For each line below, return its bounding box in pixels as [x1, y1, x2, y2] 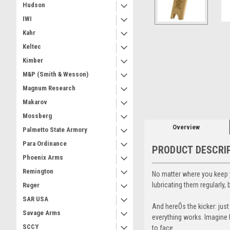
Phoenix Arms [23, 154, 63, 161]
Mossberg [23, 112, 52, 120]
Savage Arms [23, 209, 61, 217]
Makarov [23, 98, 47, 106]
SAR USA [23, 195, 48, 203]
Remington [23, 167, 53, 175]
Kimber [23, 56, 43, 64]
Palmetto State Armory [23, 126, 87, 133]
